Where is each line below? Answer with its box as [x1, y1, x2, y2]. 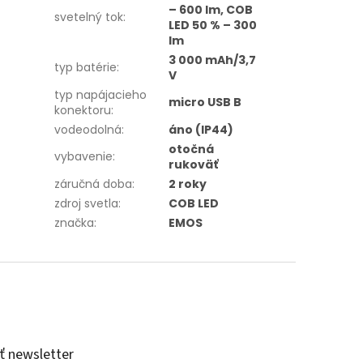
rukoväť [169, 156, 219, 173]
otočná [169, 140, 215, 157]
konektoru [54, 101, 112, 118]
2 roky [169, 175, 207, 192]
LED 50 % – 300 [169, 16, 258, 33]
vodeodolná [54, 121, 122, 138]
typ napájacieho [54, 86, 147, 103]
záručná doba [54, 175, 133, 192]
